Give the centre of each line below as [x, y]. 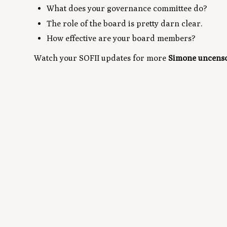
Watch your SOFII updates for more [101, 58]
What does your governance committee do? [127, 9]
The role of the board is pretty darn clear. [125, 23]
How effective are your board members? [121, 39]
